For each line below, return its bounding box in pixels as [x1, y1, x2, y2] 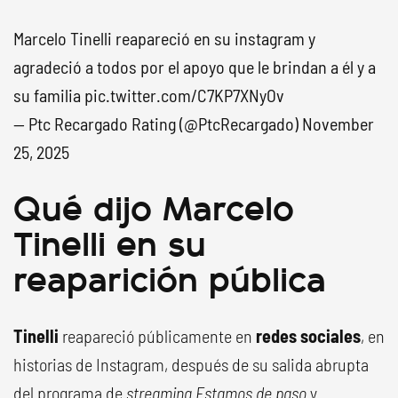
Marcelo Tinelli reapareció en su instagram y [13, 28, 315, 49]
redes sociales [256, 325, 361, 346]
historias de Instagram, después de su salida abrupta [13, 354, 369, 375]
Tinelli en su [13, 216, 206, 267]
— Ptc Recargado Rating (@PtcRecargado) [13, 113, 302, 134]
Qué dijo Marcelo [13, 180, 294, 231]
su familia [13, 84, 84, 106]
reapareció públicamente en [62, 325, 256, 346]
